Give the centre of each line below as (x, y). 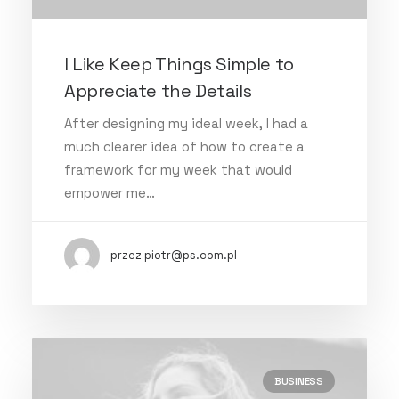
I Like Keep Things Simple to (179, 64)
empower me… (110, 193)
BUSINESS (298, 381)
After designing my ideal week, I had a (186, 123)
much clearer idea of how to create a (184, 147)
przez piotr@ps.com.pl (174, 255)
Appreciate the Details (158, 91)
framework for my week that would (178, 170)
